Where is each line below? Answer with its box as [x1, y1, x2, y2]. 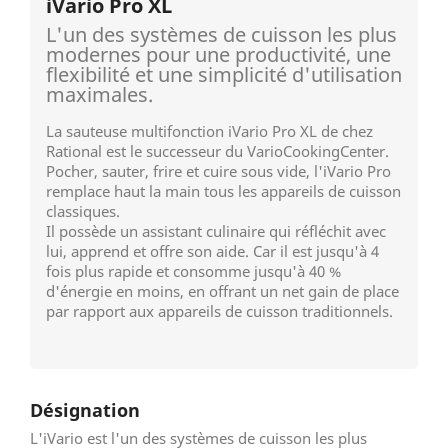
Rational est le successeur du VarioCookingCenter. [46, 140, 389, 161]
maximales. [46, 80, 153, 108]
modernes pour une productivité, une [46, 40, 391, 68]
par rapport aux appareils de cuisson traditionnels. [46, 300, 393, 321]
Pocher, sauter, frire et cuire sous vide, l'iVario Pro [46, 160, 391, 181]
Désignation [30, 397, 140, 422]
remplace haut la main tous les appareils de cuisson [46, 180, 401, 201]
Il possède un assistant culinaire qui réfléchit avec [46, 220, 386, 241]
